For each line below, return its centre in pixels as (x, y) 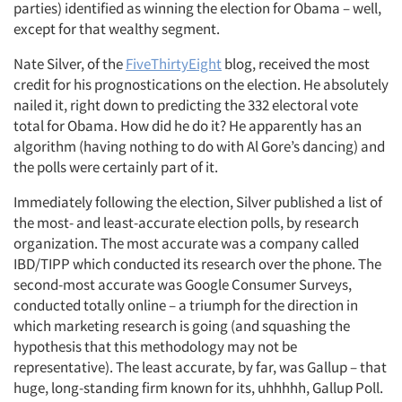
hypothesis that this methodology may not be (155, 346)
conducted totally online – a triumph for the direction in (186, 305)
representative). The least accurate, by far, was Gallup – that (200, 367)
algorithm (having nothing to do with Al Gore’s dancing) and (199, 146)
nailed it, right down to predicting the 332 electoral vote (186, 105)
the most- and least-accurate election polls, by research (186, 222)
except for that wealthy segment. (117, 28)
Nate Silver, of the (70, 63)
